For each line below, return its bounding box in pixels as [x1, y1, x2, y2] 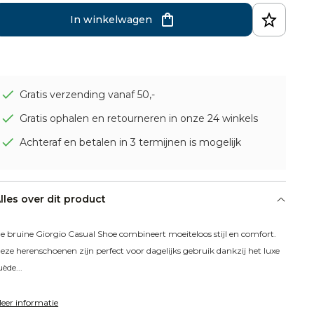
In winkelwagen [69, 13, 152, 27]
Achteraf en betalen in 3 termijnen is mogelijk [20, 136, 242, 149]
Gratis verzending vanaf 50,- [20, 88, 156, 102]
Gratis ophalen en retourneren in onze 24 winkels [20, 112, 259, 125]
